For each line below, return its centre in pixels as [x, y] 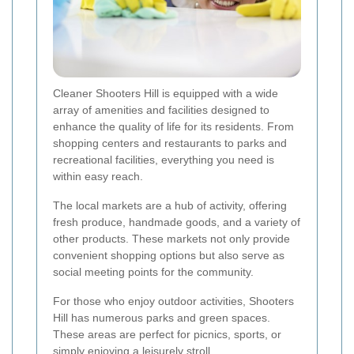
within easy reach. [98, 176]
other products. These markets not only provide [171, 238]
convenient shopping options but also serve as [169, 255]
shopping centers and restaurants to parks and [170, 143]
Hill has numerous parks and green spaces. [162, 317]
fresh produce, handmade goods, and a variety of [177, 222]
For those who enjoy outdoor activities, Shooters [173, 301]
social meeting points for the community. [153, 271]
